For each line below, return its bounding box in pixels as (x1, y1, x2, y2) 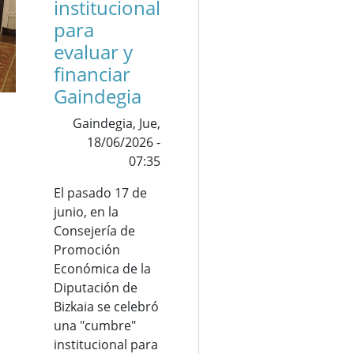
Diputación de (54, 279, 137, 296)
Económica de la (54, 260, 151, 277)
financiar (54, 61, 130, 87)
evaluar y (54, 39, 133, 65)
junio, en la (54, 203, 119, 220)
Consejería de (54, 222, 135, 239)
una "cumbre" (54, 317, 136, 334)
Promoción (54, 241, 120, 258)
